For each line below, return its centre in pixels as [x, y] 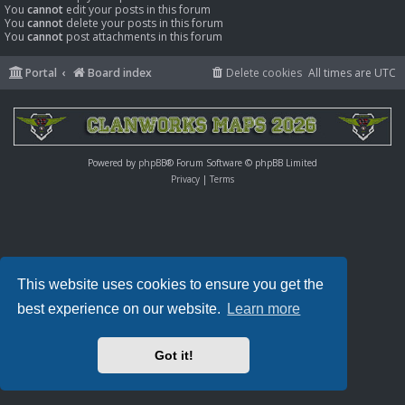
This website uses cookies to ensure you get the [171, 284]
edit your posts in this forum [137, 9]
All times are [341, 73]
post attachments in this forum [143, 37]
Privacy [185, 179]
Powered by [113, 162]
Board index [120, 73]
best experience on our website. [121, 309]
